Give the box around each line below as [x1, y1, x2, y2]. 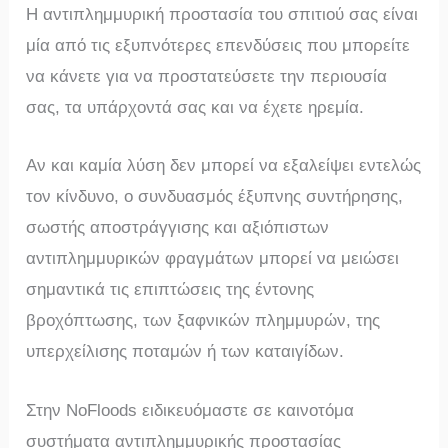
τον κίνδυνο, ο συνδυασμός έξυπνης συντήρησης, [26, 187, 404, 207]
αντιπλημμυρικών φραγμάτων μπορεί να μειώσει [26, 249, 400, 269]
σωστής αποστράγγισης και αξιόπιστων [26, 218, 330, 238]
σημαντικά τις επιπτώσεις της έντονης [26, 280, 315, 300]
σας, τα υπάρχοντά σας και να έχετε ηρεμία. [26, 98, 365, 118]
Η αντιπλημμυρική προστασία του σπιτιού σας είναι [26, 5, 419, 25]
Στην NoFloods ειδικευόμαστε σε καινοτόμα [26, 400, 355, 420]
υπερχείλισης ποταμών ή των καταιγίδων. [26, 342, 345, 362]
